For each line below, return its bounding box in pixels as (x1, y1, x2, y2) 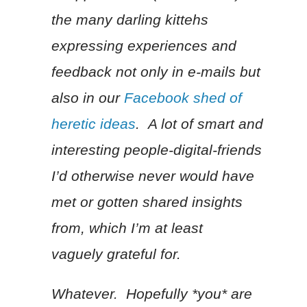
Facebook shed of (123, 90, 242, 106)
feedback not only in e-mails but (51, 64, 260, 80)
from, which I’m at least (51, 220, 203, 236)
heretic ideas (51, 116, 136, 132)
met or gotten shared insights (51, 194, 243, 210)
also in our (51, 90, 124, 106)
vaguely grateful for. (51, 246, 185, 262)
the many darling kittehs (51, 12, 208, 28)
